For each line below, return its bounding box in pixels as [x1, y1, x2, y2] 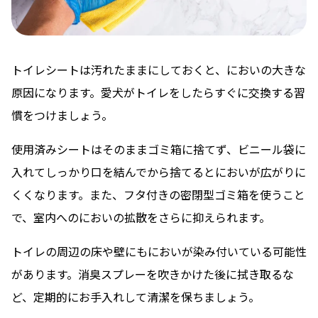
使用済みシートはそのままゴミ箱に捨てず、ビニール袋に [11, 140, 306, 158]
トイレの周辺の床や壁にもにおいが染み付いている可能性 [11, 242, 307, 260]
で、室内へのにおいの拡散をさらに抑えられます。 [11, 208, 270, 226]
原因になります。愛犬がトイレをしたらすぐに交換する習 [11, 83, 305, 101]
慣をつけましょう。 [11, 106, 113, 124]
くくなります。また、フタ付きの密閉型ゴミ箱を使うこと [11, 185, 305, 203]
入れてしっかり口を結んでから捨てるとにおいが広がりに [11, 163, 306, 180]
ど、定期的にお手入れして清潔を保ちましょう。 [11, 287, 260, 305]
